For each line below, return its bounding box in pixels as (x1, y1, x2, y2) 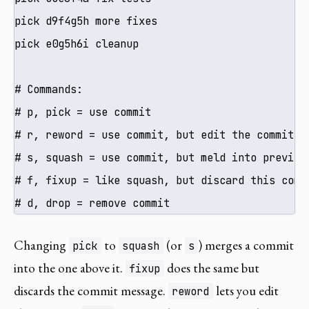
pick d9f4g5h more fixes (14, 13, 157, 28)
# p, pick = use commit (14, 104, 151, 119)
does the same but (163, 259, 259, 277)
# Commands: (14, 81, 83, 97)
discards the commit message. (14, 281, 168, 299)
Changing (14, 236, 69, 254)
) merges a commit (198, 236, 295, 254)
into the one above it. (14, 259, 126, 277)
